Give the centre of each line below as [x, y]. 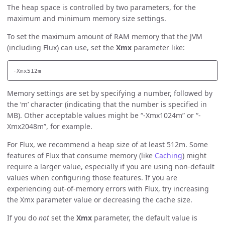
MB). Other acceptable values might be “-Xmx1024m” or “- [104, 116]
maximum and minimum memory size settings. [87, 19]
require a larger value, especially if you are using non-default [111, 167]
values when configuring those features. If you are [92, 178]
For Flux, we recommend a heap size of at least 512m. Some [107, 145]
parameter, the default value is [145, 218]
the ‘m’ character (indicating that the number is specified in [107, 104]
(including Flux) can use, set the [62, 48]
